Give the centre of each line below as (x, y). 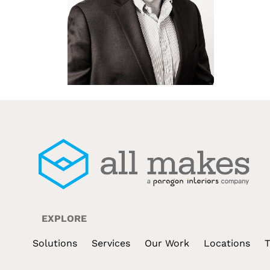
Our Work (167, 243)
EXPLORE (64, 218)
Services (111, 243)
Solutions (55, 243)
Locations (227, 243)
